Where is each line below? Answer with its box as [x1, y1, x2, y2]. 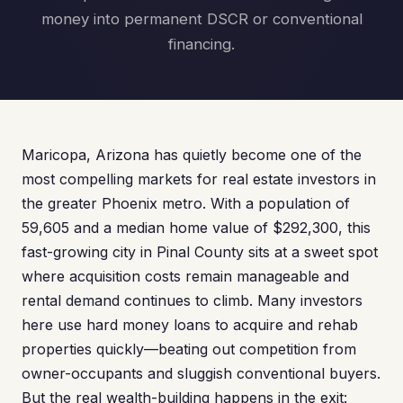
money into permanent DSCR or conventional [40, 10, 363, 28]
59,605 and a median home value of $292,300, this [22, 219, 371, 237]
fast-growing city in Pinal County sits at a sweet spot [22, 243, 378, 261]
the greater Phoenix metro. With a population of [22, 194, 350, 212]
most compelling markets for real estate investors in [22, 170, 376, 188]
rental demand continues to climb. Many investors [22, 291, 363, 309]
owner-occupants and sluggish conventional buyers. [22, 364, 381, 382]
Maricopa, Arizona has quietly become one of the [22, 146, 362, 164]
